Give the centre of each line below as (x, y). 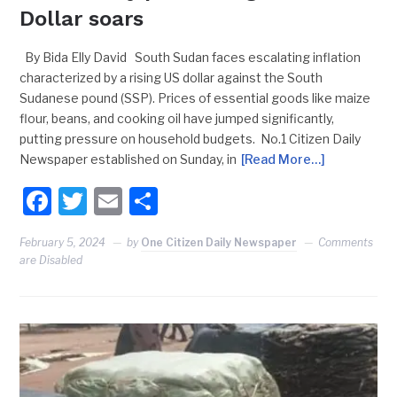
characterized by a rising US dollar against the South (171, 78)
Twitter (134, 201)
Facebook (115, 201)
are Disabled (51, 261)
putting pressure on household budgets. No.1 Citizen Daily (191, 139)
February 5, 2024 (63, 243)
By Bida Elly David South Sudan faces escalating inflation (191, 58)
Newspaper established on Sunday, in (128, 160)
